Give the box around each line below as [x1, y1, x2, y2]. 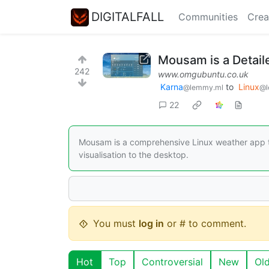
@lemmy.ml [183, 83, 223, 92]
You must [93, 217, 139, 229]
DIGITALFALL [91, 9, 164, 24]
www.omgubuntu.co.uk [158, 69, 249, 79]
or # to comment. [164, 217, 246, 229]
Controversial [142, 256, 203, 268]
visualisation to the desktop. [79, 150, 189, 160]
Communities [178, 11, 238, 23]
